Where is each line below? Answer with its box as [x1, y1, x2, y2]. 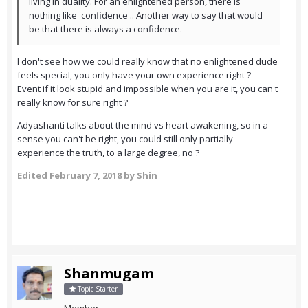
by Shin [122, 169, 157, 182]
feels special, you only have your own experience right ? [17, 69, 253, 82]
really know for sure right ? [17, 96, 128, 109]
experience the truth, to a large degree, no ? [17, 146, 199, 159]
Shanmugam [64, 264, 154, 283]
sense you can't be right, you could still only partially [17, 133, 233, 146]
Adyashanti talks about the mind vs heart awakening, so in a [17, 119, 268, 132]
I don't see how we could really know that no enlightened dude [17, 55, 278, 68]
